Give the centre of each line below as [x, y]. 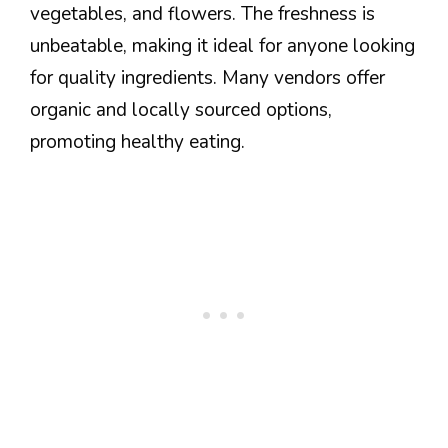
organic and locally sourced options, [181, 109]
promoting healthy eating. [137, 141]
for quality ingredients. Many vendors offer [207, 77]
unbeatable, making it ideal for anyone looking [222, 45]
